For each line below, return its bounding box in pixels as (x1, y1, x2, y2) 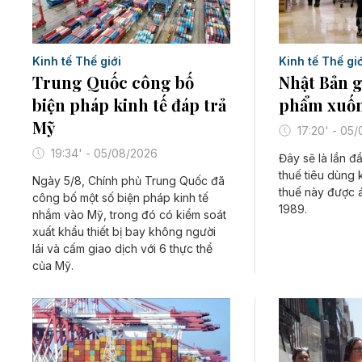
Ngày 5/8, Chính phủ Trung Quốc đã (32, 174, 225, 188)
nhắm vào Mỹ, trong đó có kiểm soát (32, 208, 226, 222)
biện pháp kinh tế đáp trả (32, 94, 226, 116)
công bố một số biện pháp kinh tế (32, 191, 208, 205)
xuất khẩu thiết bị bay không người (32, 225, 216, 239)
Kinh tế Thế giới (32, 54, 121, 69)
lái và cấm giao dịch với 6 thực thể (32, 242, 213, 256)
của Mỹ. (32, 259, 74, 273)
